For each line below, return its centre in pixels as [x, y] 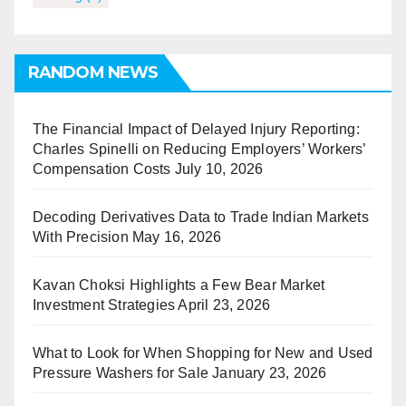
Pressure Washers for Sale [121, 372]
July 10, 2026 [219, 169]
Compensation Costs [102, 169]
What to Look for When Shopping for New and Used [203, 353]
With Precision [81, 237]
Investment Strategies [104, 304]
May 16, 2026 [177, 237]
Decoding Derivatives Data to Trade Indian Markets [201, 217]
